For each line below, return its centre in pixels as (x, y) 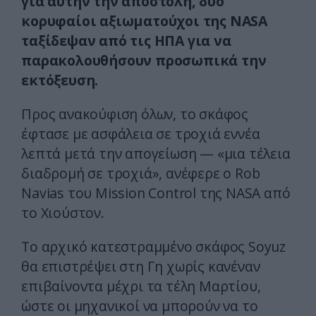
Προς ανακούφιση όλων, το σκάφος (135, 114)
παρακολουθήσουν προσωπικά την (144, 61)
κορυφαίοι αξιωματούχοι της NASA (144, 21)
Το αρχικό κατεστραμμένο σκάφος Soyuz (153, 247)
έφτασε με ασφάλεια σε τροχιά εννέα (141, 134)
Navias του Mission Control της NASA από (156, 193)
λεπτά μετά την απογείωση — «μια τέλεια (156, 154)
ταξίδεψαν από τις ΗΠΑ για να (126, 41)
